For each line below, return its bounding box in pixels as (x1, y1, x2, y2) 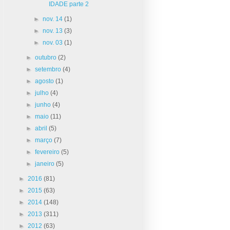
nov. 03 (42, 39, 64, 46)
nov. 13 (42, 27, 64, 34)
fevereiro (35, 148, 62, 156)
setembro (35, 65, 63, 73)
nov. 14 (42, 15, 64, 23)
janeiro (35, 160, 56, 167)
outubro (35, 53, 59, 61)
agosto (35, 77, 56, 85)
